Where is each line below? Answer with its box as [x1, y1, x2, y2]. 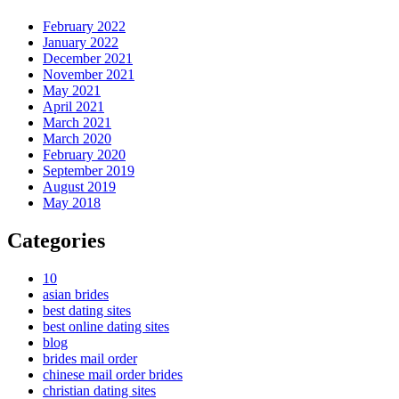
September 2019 [43, 163, 134, 179]
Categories [7, 229, 105, 253]
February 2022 [43, 19, 126, 35]
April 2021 [43, 99, 104, 115]
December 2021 [43, 51, 133, 67]
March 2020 [43, 131, 111, 147]
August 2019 [43, 179, 116, 195]
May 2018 [43, 195, 101, 211]
